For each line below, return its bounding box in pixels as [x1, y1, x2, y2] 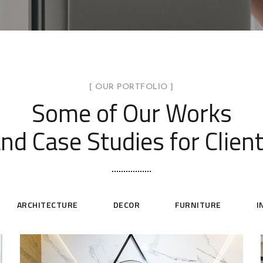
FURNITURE [175, 198, 221, 211]
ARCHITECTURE [16, 198, 78, 211]
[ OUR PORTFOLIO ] [89, 83, 174, 92]
